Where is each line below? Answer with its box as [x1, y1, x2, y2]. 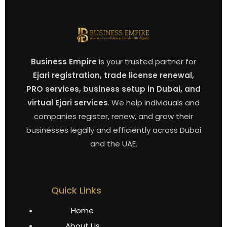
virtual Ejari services [27, 97, 108, 108]
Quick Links [51, 184, 101, 197]
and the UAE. [90, 138, 137, 149]
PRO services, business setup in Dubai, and [26, 84, 201, 95]
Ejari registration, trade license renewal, [33, 70, 194, 81]
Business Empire [31, 56, 97, 67]
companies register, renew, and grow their [34, 111, 193, 122]
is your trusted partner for [97, 56, 196, 67]
